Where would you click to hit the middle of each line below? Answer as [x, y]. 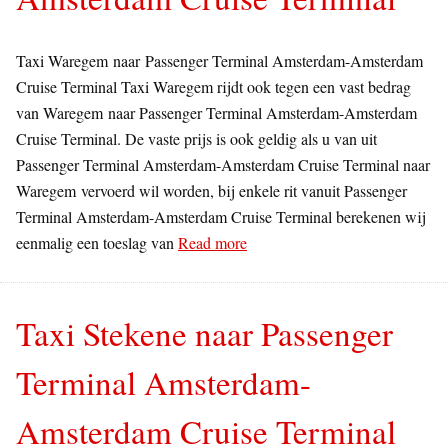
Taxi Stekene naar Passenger [204, 332]
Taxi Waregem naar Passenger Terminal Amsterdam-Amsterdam [219, 60]
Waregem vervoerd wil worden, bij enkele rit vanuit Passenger [211, 190]
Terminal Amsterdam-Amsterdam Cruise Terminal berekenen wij [221, 216]
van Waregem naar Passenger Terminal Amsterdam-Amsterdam [216, 112]
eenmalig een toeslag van [97, 242]
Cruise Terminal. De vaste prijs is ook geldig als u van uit [196, 138]
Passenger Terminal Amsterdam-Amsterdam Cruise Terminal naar [223, 164]
